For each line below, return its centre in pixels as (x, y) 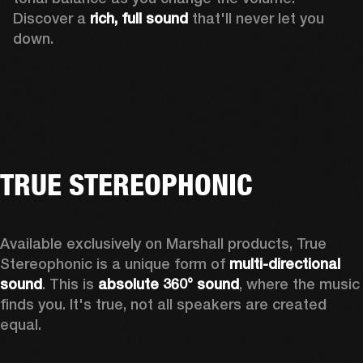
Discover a (51, 18)
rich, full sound (141, 18)
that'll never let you (258, 18)
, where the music (299, 284)
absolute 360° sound (169, 284)
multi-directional (285, 263)
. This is (70, 284)
